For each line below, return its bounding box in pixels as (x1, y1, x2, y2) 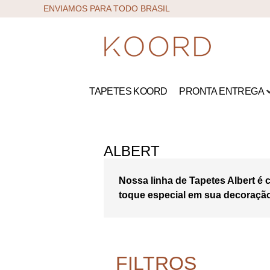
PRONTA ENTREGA (179, 86, 264, 96)
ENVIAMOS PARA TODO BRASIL (43, 4, 170, 13)
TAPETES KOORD (89, 86, 168, 96)
